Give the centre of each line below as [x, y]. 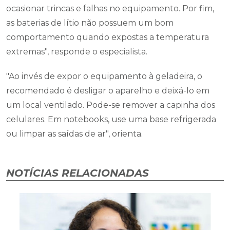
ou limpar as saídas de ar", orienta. [74, 134]
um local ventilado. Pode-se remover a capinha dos [111, 105]
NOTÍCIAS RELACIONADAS [78, 173]
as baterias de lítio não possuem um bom [90, 23]
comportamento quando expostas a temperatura [108, 37]
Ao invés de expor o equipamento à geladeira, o [106, 76]
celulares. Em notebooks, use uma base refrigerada [111, 119]
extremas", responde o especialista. [77, 52]
